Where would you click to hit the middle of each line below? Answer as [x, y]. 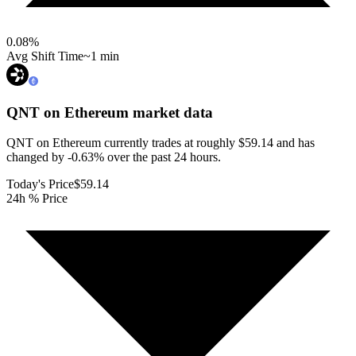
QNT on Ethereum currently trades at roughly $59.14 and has [161, 143]
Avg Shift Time [45, 56]
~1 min [101, 56]
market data [171, 112]
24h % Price [37, 199]
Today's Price [40, 184]
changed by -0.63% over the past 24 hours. [114, 157]
